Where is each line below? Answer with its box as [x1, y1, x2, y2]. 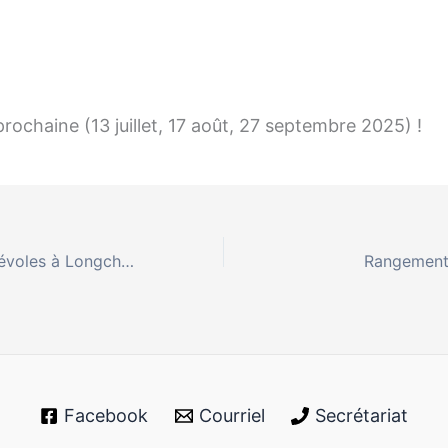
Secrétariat [314, 405, 408, 427]
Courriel [198, 405, 265, 427]
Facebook [64, 405, 149, 427]
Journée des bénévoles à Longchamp [121, 250, 134, 271]
